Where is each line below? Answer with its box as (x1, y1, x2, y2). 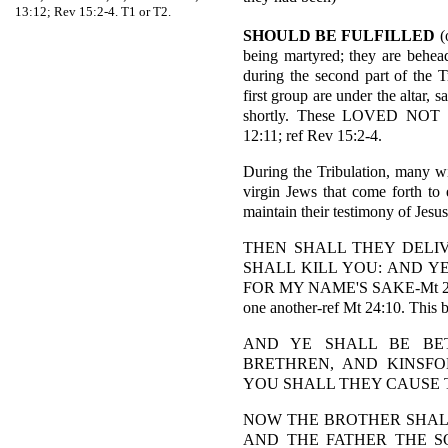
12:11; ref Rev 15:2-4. (243, 126, 382, 145)
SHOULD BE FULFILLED (243, 26, 436, 45)
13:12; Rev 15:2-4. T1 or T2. (15, 4, 171, 19)
